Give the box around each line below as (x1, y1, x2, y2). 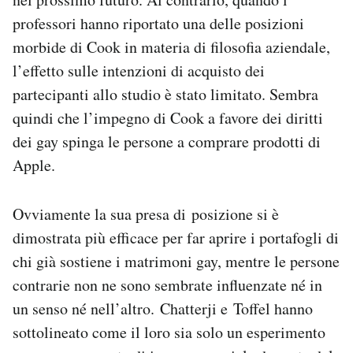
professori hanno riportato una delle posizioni (13, 12, 304, 34)
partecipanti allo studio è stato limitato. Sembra (13, 83, 318, 105)
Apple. (13, 154, 55, 176)
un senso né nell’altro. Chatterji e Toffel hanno (13, 297, 313, 319)
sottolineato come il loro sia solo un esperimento (13, 321, 325, 343)
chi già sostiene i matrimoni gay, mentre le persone (13, 250, 340, 272)
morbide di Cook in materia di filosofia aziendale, (13, 35, 330, 58)
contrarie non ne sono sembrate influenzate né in (13, 273, 322, 295)
